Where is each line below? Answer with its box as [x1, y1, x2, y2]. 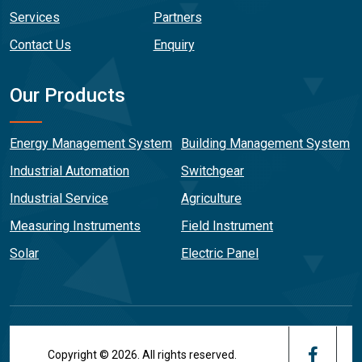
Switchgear [181, 163, 244, 179]
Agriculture [181, 191, 242, 206]
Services [10, 10, 60, 25]
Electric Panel [181, 246, 259, 261]
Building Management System [181, 136, 350, 151]
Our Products [10, 84, 125, 107]
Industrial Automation [10, 163, 129, 179]
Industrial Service [10, 191, 108, 206]
